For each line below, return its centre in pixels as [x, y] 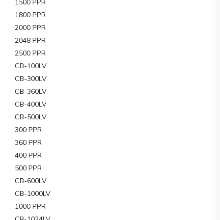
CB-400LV [31, 104]
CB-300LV [31, 78]
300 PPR [28, 129]
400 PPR [28, 155]
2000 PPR [30, 27]
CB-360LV [31, 91]
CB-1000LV [33, 193]
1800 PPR [30, 14]
